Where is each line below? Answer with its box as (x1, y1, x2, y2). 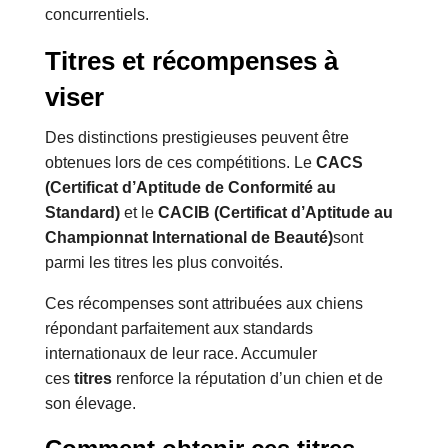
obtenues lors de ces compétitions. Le (44, 154, 316, 172)
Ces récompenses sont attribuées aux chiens (44, 295, 363, 313)
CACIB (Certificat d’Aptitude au (157, 204, 393, 222)
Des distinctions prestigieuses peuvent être (44, 129, 349, 147)
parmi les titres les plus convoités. (44, 254, 283, 272)
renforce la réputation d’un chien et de (111, 370, 383, 388)
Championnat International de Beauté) (44, 229, 333, 247)
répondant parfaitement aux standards (44, 320, 313, 338)
